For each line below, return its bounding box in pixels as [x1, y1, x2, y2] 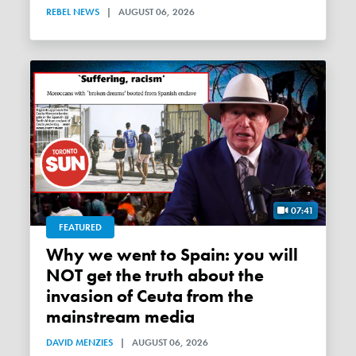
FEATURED [59, 220, 103, 234]
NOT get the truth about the [46, 264, 265, 287]
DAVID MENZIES [46, 335, 114, 349]
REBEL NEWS [46, 5, 100, 18]
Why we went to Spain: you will [46, 243, 64, 266]
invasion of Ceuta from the [46, 284, 254, 308]
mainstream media [46, 305, 195, 328]
